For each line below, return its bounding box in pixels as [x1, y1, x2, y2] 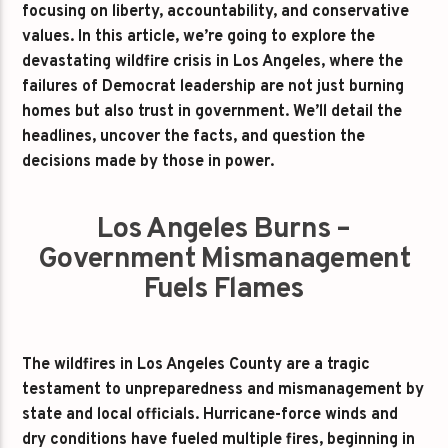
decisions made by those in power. [22, 151, 275, 172]
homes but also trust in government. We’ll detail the [22, 101, 403, 122]
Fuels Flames [144, 272, 304, 309]
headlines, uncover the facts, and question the [22, 126, 366, 147]
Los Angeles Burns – [97, 212, 351, 249]
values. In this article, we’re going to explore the [22, 26, 376, 47]
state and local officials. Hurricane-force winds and [22, 404, 399, 425]
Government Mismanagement [38, 242, 410, 279]
